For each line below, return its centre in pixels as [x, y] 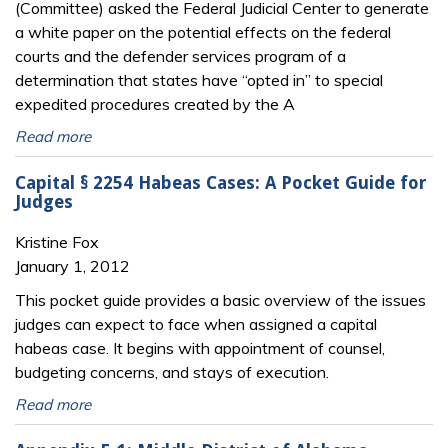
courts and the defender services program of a [180, 55]
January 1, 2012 [72, 265]
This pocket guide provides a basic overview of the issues [220, 299]
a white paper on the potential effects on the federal [203, 31]
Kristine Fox [57, 241]
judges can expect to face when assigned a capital [196, 323]
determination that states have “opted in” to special [199, 79]
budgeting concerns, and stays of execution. [172, 371]
